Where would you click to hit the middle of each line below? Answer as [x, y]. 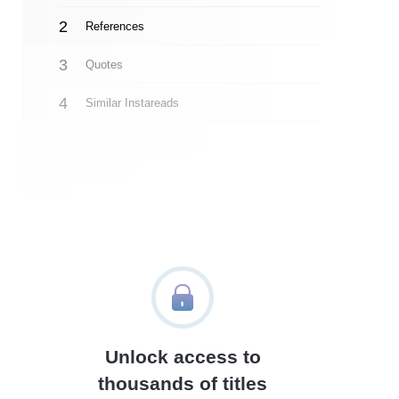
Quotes [104, 65]
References [114, 26]
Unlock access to [183, 357]
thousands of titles [183, 383]
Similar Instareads [132, 103]
